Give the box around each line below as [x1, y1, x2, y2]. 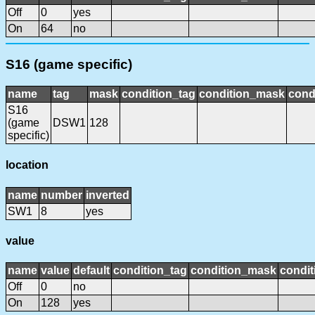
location [6, 159, 49, 172]
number [41, 188, 82, 201]
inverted [86, 188, 129, 201]
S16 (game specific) [6, 57, 132, 72]
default [73, 264, 110, 277]
